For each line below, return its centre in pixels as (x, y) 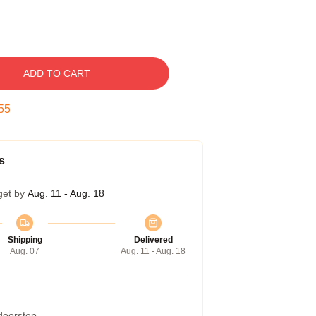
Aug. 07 (25, 251)
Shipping (25, 240)
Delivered (153, 240)
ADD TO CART (56, 73)
